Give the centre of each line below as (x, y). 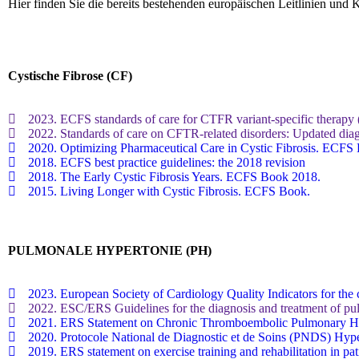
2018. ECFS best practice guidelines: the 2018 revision (167, 162)
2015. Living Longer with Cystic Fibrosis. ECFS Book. (169, 191)
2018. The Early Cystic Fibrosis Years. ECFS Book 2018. (174, 177)
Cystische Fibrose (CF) (70, 76)
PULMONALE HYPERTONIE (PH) (110, 250)
